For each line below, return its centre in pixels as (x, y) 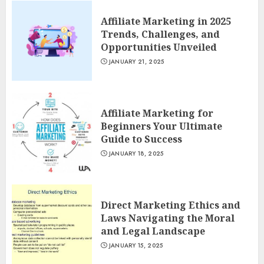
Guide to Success (141, 139)
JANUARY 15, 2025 (136, 245)
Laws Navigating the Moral (168, 218)
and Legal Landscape (153, 231)
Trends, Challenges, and (160, 34)
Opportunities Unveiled (159, 47)
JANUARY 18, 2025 (136, 154)
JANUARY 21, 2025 (136, 62)
